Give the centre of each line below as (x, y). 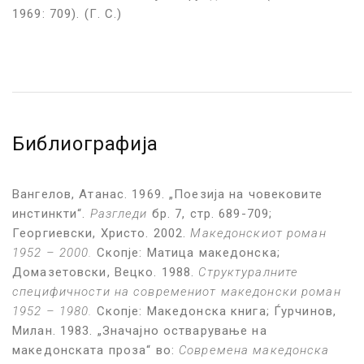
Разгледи (119, 214)
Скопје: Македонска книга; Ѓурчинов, (214, 312)
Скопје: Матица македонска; (186, 253)
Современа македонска (254, 351)
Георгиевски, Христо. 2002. (102, 234)
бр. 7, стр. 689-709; (210, 214)
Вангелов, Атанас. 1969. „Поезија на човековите (167, 195)
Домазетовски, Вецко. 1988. (106, 273)
